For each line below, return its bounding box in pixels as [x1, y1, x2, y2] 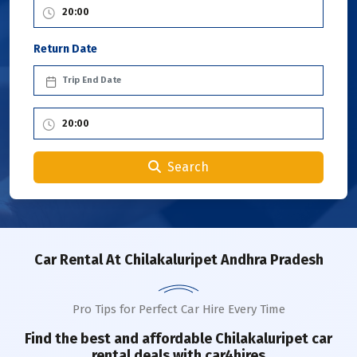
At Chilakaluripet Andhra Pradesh [102, 251, 324, 269]
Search [167, 159, 209, 175]
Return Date [33, 42, 97, 56]
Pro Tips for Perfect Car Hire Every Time [72, 302, 285, 316]
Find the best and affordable [25, 330, 215, 347]
